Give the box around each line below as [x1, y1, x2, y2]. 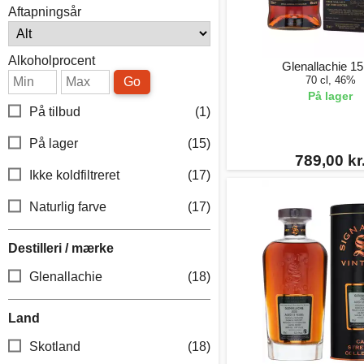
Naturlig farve [29, 200, 106, 214]
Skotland [29, 340, 80, 353]
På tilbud [29, 105, 80, 119]
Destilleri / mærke [8, 241, 114, 255]
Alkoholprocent [8, 54, 95, 67]
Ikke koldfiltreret [29, 168, 119, 182]
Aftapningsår [8, 5, 81, 19]
